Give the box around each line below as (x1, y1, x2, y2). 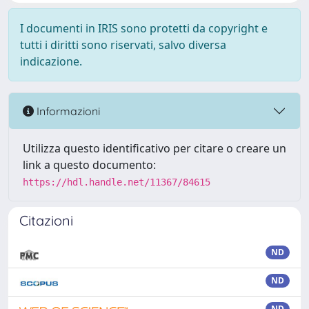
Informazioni (34, 103, 100, 118)
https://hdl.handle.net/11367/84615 (23, 177, 210, 188)
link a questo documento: (23, 157, 156, 172)
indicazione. (20, 54, 82, 69)
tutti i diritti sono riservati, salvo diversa (20, 37, 226, 52)
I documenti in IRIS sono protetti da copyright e (20, 21, 268, 36)
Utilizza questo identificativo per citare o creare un (23, 141, 286, 156)
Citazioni (19, 212, 73, 229)
